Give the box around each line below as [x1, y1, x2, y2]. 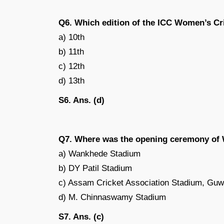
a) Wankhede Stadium [58, 148, 140, 158]
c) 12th [58, 61, 84, 71]
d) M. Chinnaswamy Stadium [58, 192, 166, 202]
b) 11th [58, 46, 84, 56]
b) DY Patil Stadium [58, 163, 132, 173]
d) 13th [58, 75, 84, 85]
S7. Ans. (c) [58, 211, 104, 221]
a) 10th [58, 32, 84, 42]
